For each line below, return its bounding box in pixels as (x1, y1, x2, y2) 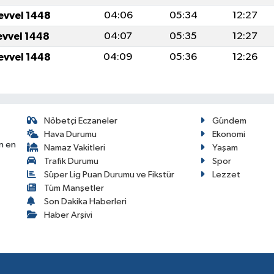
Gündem (212, 116, 246, 125)
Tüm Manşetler (44, 183, 105, 193)
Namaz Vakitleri (44, 143, 106, 152)
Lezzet (212, 169, 240, 179)
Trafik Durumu (44, 156, 99, 166)
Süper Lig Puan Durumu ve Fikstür (44, 169, 175, 179)
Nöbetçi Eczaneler (44, 116, 118, 125)
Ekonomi (212, 129, 245, 139)
